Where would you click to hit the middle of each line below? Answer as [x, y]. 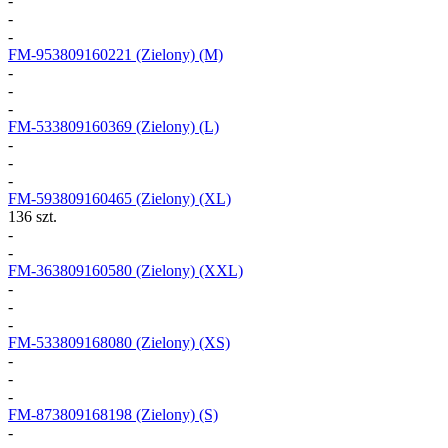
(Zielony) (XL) [181, 198]
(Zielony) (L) [175, 126]
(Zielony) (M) [177, 54]
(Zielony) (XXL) [187, 270]
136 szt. [32, 216]
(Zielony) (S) [175, 414]
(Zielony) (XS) [181, 342]
